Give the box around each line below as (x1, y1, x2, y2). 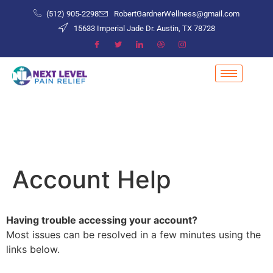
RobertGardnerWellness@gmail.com (114, 9, 240, 18)
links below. (6, 243, 60, 256)
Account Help (12, 165, 171, 195)
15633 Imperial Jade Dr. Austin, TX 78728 (73, 23, 215, 33)
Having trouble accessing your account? (6, 214, 197, 227)
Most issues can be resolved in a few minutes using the (6, 229, 261, 241)
